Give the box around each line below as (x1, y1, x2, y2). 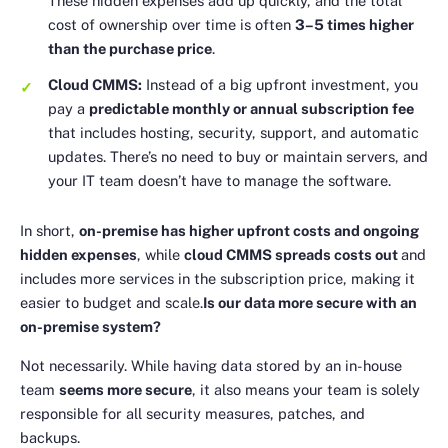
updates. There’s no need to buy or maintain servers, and (48, 147, 428, 165)
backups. (20, 428, 80, 446)
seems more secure (59, 380, 192, 398)
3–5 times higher (295, 15, 414, 33)
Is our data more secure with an (203, 294, 417, 312)
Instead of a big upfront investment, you (142, 75, 418, 93)
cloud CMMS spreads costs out (184, 246, 401, 264)
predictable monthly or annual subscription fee (89, 99, 414, 117)
